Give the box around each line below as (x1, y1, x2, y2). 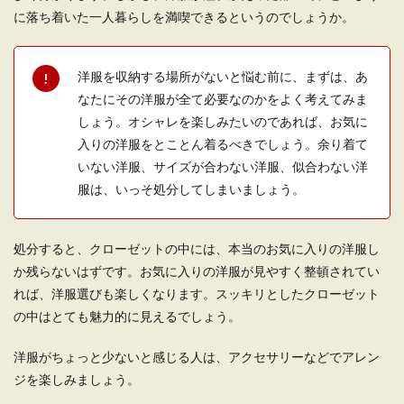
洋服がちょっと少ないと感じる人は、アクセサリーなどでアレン (14, 349, 380, 364)
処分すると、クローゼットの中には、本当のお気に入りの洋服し (14, 241, 380, 256)
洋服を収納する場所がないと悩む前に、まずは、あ (78, 69, 368, 84)
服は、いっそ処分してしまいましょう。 (78, 181, 305, 197)
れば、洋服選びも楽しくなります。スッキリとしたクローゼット (14, 286, 380, 301)
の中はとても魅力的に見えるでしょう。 (14, 308, 241, 324)
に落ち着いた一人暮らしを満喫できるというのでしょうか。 (14, 9, 354, 24)
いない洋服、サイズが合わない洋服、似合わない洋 (78, 159, 368, 174)
